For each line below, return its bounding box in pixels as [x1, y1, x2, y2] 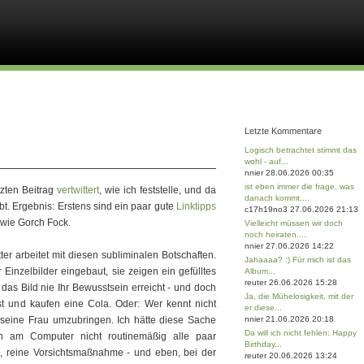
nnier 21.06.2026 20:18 [245, 314, 334, 323]
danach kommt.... [245, 193, 310, 202]
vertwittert [57, 184, 99, 196]
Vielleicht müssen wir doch [245, 219, 343, 227]
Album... [245, 266, 275, 275]
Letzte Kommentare [245, 126, 322, 136]
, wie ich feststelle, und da [99, 184, 216, 196]
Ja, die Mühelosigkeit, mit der [245, 292, 353, 301]
